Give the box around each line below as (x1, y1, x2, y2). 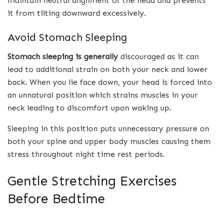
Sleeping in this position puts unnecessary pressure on (7, 124, 209, 134)
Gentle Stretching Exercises (7, 172, 177, 189)
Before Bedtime (7, 190, 105, 207)
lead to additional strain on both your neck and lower (7, 65, 208, 74)
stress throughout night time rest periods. (7, 149, 165, 159)
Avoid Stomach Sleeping (7, 31, 127, 44)
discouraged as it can (118, 52, 199, 62)
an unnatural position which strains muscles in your (7, 90, 198, 100)
